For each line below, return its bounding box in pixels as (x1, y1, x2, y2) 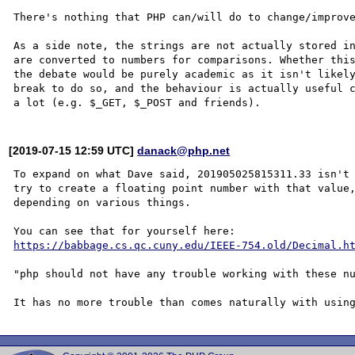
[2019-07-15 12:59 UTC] (9, 143, 138, 157)
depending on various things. (13, 196, 198, 208)
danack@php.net (137, 143, 231, 157)
